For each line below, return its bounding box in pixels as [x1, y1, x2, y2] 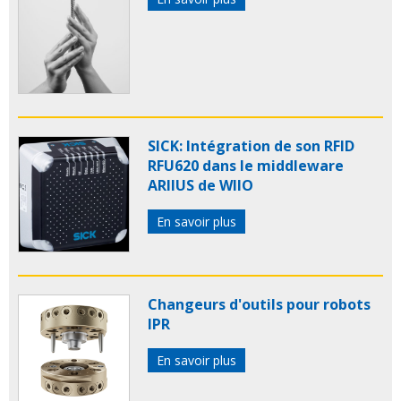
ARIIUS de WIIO [148, 175, 253, 196]
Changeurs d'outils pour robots [148, 294, 371, 315]
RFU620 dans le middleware [148, 156, 344, 176]
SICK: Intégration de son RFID [148, 136, 354, 157]
